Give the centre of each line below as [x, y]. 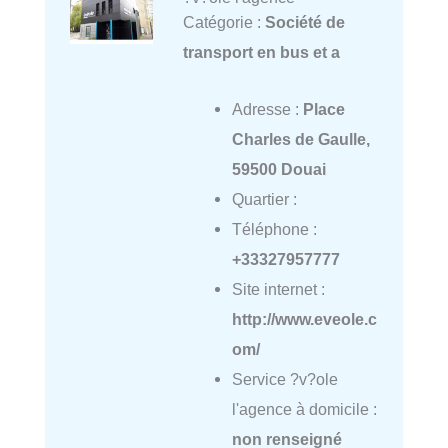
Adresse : [267, 108]
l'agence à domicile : [304, 408]
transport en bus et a [261, 52]
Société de [304, 22]
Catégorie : [223, 22]
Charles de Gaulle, [300, 138]
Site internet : [278, 288]
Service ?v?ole [284, 378]
